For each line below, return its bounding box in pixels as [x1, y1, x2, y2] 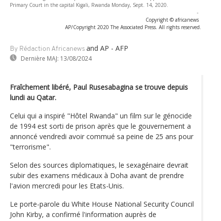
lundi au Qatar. [10, 92, 56, 102]
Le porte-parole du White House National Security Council [10, 199, 194, 209]
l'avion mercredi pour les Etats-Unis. [10, 181, 124, 190]
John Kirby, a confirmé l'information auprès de [10, 209, 156, 219]
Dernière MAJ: [21, 54, 59, 63]
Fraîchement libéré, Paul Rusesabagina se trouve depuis [10, 82, 188, 92]
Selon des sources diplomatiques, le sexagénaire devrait [10, 160, 188, 170]
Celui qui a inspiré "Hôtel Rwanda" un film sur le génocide [10, 110, 192, 120]
